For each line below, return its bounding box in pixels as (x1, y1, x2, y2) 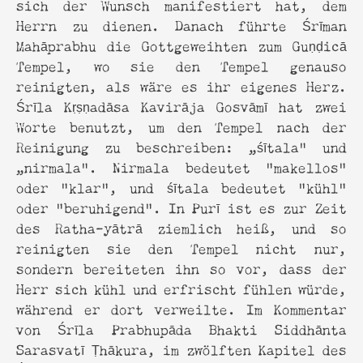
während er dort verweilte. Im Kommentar (16, 297, 347, 319)
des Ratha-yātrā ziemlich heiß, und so (16, 216, 347, 238)
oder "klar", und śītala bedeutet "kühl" (16, 175, 347, 198)
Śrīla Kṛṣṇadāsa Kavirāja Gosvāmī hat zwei (16, 94, 347, 117)
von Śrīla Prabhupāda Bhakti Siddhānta (16, 317, 347, 340)
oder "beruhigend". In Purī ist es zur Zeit (16, 195, 347, 218)
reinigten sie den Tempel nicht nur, (16, 236, 347, 258)
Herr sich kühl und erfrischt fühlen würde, (16, 276, 347, 299)
